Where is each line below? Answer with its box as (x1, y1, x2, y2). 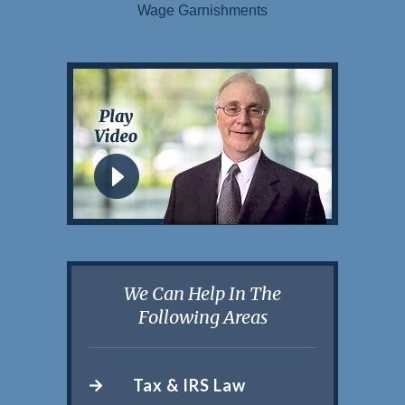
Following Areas (137, 305, 268, 328)
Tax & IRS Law (133, 374, 246, 395)
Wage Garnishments (137, 2, 268, 18)
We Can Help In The (124, 281, 281, 305)
